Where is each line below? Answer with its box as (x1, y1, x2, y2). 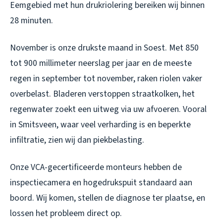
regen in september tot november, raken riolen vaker (10, 72, 202, 85)
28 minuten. (10, 14, 53, 27)
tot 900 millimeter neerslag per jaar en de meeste (10, 56, 192, 69)
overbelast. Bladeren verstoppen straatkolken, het (10, 87, 195, 100)
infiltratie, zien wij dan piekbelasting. (10, 133, 144, 146)
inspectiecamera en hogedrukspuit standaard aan (10, 176, 192, 189)
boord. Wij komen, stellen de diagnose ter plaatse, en (10, 191, 205, 204)
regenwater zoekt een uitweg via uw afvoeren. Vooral (10, 103, 207, 115)
